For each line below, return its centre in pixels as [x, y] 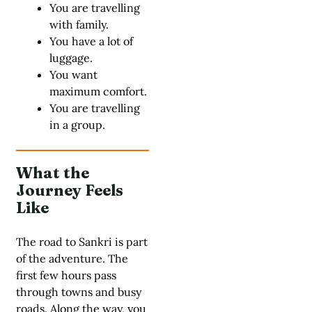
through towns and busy [79, 291]
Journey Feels [70, 190]
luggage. [71, 57]
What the [53, 172]
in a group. [77, 124]
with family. [79, 24]
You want [73, 74]
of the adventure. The [72, 258]
